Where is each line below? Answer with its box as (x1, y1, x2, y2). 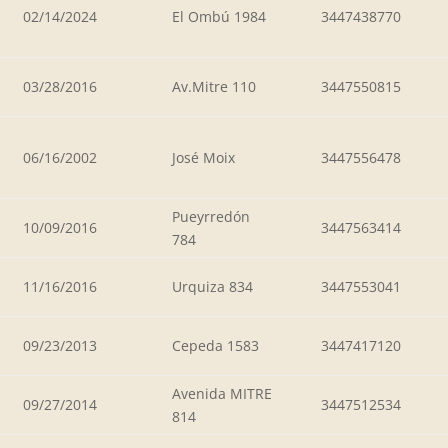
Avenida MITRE (172, 383, 272, 403)
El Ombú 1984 (172, 6, 266, 26)
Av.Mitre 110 (172, 76, 256, 96)
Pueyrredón (172, 206, 250, 226)
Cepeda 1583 (172, 335, 259, 355)
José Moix (172, 147, 235, 167)
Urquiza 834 (172, 276, 253, 296)
